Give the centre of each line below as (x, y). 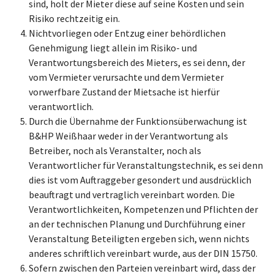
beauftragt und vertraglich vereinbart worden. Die (132, 194)
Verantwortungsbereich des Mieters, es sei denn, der (137, 62)
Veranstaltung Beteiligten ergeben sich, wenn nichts (139, 239)
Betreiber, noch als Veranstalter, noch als (115, 150)
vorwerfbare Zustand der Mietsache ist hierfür (124, 92)
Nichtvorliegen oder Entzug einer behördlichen (127, 33)
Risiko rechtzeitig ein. (74, 18)
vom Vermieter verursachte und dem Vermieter (126, 77)
